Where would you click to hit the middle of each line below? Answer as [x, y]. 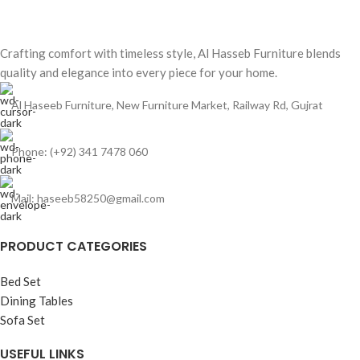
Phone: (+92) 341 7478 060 [80, 151]
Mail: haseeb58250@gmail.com [88, 198]
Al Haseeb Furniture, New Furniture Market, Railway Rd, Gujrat [167, 105]
